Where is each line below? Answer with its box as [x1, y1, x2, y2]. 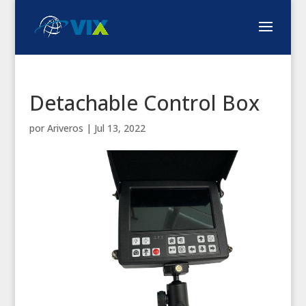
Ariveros [46, 122, 83, 135]
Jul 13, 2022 [94, 122, 145, 135]
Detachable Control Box [29, 89, 260, 117]
